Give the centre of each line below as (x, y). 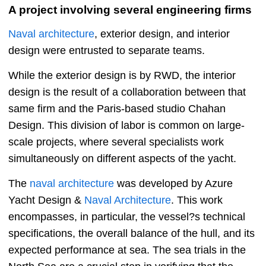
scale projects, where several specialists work (116, 142)
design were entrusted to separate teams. (107, 51)
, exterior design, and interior (162, 34)
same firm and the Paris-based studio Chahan (117, 109)
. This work (197, 200)
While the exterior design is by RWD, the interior (122, 76)
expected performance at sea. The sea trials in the (127, 250)
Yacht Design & (46, 200)
